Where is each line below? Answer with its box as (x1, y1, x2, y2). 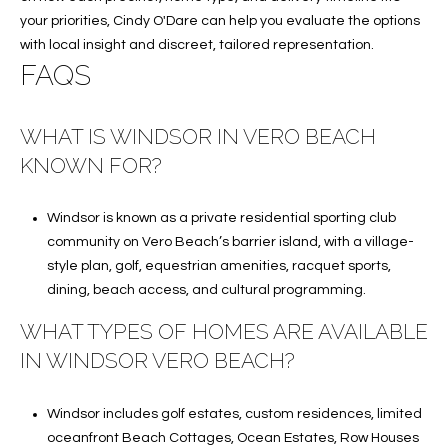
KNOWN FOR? (20, 152, 162, 178)
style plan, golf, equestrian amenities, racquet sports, (46, 259, 391, 274)
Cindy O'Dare (113, 13, 198, 28)
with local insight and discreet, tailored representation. (20, 37, 374, 52)
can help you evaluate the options (198, 13, 420, 28)
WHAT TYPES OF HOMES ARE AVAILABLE (20, 319, 428, 345)
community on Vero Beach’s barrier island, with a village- (46, 235, 414, 250)
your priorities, (20, 13, 113, 28)
